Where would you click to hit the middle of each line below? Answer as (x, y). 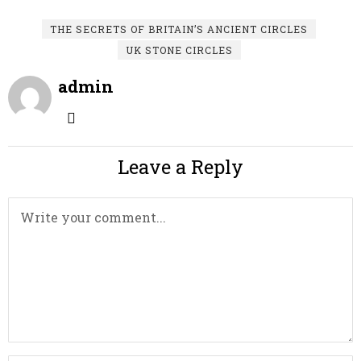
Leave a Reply (180, 167)
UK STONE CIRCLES (179, 50)
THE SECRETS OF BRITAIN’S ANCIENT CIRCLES (179, 29)
